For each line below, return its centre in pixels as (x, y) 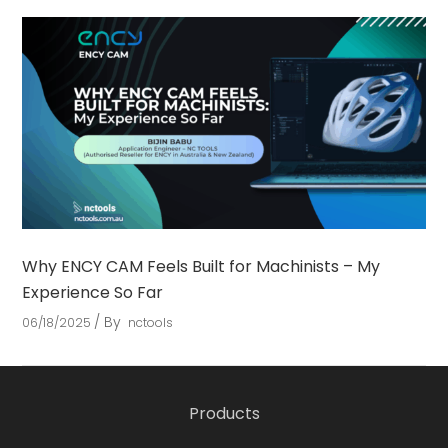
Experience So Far (93, 292)
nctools (151, 322)
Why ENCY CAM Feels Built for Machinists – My (201, 266)
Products (224, 413)
